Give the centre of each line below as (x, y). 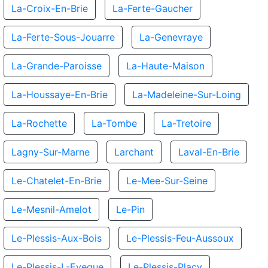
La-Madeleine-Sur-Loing (187, 95)
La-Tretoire (186, 123)
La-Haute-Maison (165, 66)
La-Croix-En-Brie (50, 8)
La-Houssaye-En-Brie (60, 95)
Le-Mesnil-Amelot (51, 209)
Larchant (134, 152)
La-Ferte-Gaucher (153, 8)
